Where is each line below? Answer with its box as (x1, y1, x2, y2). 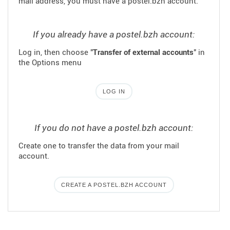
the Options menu (18, 58, 82, 67)
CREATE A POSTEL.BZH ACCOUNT (61, 182, 167, 188)
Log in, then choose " (18, 48, 93, 57)
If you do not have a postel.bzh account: (34, 123, 193, 133)
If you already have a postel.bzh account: (33, 29, 195, 40)
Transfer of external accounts (93, 48, 194, 57)
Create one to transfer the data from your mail (18, 141, 179, 150)
